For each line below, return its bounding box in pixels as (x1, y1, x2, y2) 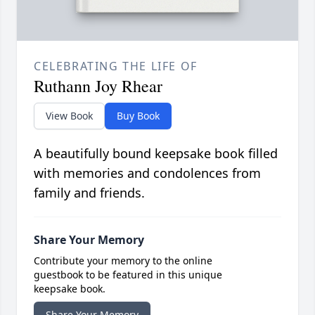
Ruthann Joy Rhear (34, 75, 162, 98)
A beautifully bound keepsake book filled (34, 145, 278, 162)
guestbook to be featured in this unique (34, 268, 222, 282)
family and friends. (34, 184, 145, 202)
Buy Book (117, 109, 160, 123)
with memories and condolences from (34, 165, 261, 182)
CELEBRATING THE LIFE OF (34, 58, 198, 75)
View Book (46, 109, 93, 123)
